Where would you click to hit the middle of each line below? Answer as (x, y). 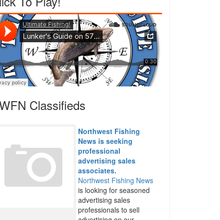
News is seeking (106, 141)
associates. (97, 170)
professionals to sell (109, 210)
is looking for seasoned (114, 190)
